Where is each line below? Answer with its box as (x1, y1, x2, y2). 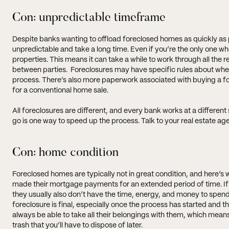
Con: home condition (12, 146, 119, 159)
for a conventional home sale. (12, 86, 108, 94)
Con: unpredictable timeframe (12, 11, 166, 24)
